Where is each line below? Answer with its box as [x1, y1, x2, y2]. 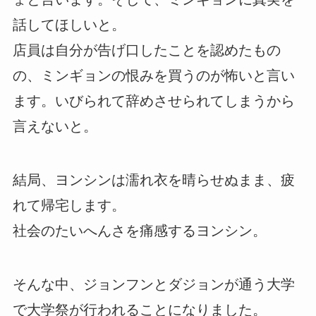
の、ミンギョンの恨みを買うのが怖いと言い [12, 68, 295, 84]
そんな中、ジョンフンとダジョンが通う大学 [12, 276, 295, 293]
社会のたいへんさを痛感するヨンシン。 [12, 223, 267, 239]
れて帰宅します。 [12, 197, 126, 214]
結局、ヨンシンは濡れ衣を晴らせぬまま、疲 [12, 172, 295, 188]
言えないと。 [12, 119, 97, 135]
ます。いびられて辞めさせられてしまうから [12, 93, 295, 109]
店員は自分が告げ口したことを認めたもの [12, 42, 281, 59]
